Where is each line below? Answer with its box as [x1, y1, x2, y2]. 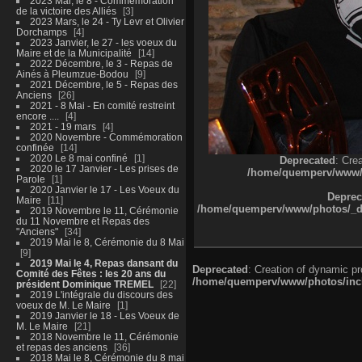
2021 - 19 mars [29, 120, 96, 132]
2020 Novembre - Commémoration [29, 131, 183, 142]
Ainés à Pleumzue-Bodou [15, 68, 128, 79]
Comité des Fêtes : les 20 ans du [15, 267, 166, 279]
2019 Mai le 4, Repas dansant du [29, 257, 178, 268]
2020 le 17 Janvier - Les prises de [29, 162, 179, 174]
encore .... [15, 110, 59, 121]
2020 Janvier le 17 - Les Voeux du [29, 183, 179, 195]
